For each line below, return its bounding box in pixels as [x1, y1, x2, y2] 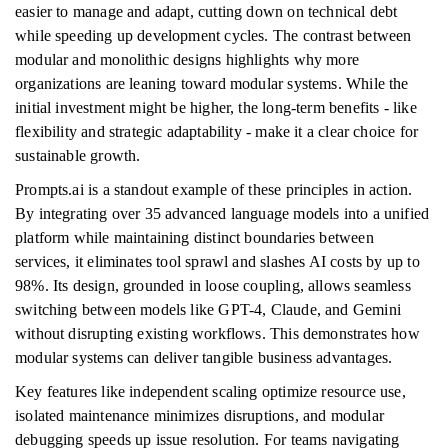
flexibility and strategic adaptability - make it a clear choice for [15, 123, 419, 140]
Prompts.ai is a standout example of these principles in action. [15, 181, 413, 198]
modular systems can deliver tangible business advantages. [15, 349, 393, 366]
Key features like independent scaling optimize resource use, [15, 383, 406, 400]
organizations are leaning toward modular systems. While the [15, 75, 409, 92]
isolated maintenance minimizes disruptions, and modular [15, 407, 384, 424]
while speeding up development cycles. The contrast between [15, 27, 412, 44]
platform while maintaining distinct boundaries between [15, 229, 374, 246]
